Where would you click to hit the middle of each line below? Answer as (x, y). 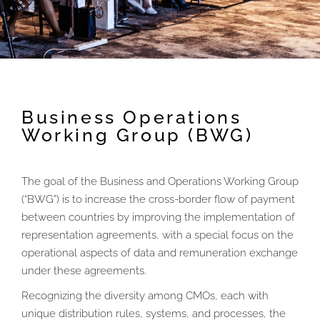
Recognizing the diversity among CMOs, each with (145, 296)
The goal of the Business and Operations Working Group (160, 182)
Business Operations (132, 117)
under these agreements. (84, 271)
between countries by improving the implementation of (158, 217)
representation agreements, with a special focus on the (157, 235)
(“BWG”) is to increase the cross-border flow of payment (158, 200)
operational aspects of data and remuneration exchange (160, 253)
